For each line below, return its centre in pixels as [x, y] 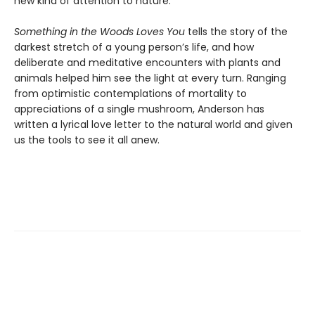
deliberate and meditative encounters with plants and [147, 62]
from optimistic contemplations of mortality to [130, 93]
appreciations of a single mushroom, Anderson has [139, 109]
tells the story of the [236, 31]
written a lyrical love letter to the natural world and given [153, 124]
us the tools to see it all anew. [87, 140]
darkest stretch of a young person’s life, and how [134, 47]
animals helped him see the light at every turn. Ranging [150, 78]
